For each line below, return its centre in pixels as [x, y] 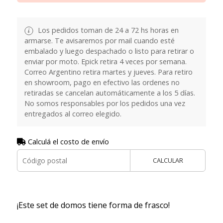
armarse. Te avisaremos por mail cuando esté [99, 40]
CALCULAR [168, 160]
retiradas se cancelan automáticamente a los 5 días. [110, 93]
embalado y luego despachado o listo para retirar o [109, 51]
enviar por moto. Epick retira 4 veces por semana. [105, 61]
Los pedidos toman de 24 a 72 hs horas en [107, 30]
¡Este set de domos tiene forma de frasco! [93, 205]
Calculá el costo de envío [67, 141]
